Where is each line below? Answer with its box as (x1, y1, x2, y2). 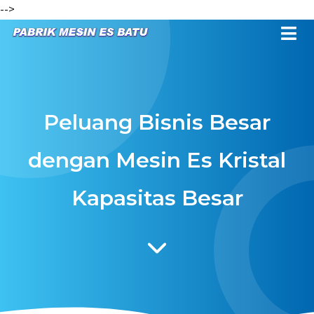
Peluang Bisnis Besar (43, 109, 271, 135)
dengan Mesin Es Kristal (28, 147, 286, 173)
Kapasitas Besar (71, 185, 243, 211)
